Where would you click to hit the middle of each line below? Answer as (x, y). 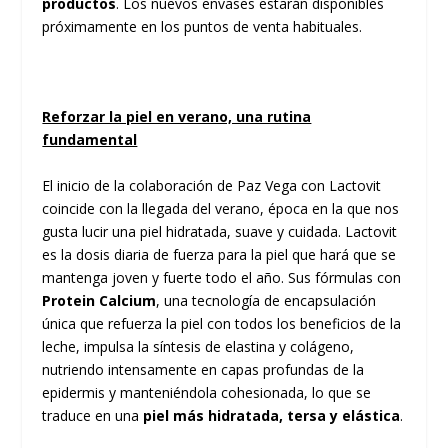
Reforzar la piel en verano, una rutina (177, 117)
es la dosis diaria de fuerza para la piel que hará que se (219, 254)
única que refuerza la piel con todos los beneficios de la (222, 323)
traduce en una (93, 415)
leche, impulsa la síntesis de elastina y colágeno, (198, 346)
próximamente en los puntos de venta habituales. (202, 26)
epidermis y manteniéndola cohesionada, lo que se (207, 392)
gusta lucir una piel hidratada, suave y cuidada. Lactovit (220, 231)
